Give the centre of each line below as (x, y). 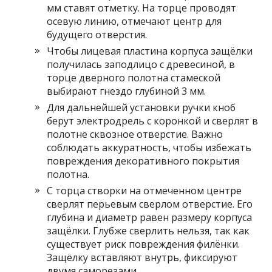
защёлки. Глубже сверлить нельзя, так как (148, 231)
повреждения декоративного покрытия (143, 161)
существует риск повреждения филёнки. (144, 244)
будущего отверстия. (97, 35)
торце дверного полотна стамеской (134, 78)
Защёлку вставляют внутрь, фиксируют (142, 257)
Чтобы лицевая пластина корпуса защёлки (150, 51)
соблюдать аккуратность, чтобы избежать (149, 148)
